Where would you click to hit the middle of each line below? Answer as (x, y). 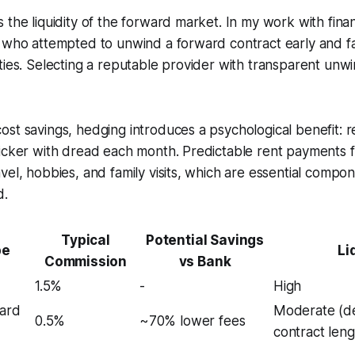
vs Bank (205, 262)
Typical (86, 240)
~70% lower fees (193, 321)
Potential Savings (205, 240)
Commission (86, 262)
